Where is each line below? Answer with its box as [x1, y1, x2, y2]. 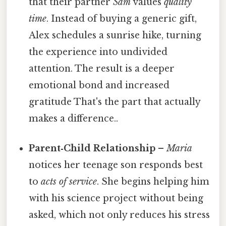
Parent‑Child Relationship [29, 143, 156, 154]
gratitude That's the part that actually [29, 96, 201, 107]
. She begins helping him [97, 176, 210, 188]
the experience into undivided [29, 46, 168, 58]
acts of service [41, 176, 97, 188]
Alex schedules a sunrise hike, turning [29, 29, 202, 41]
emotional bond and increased [29, 79, 170, 91]
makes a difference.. [29, 112, 119, 124]
